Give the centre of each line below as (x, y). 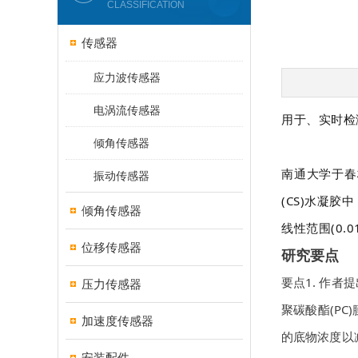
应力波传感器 (127, 78)
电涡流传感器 (127, 110)
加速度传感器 (117, 321)
